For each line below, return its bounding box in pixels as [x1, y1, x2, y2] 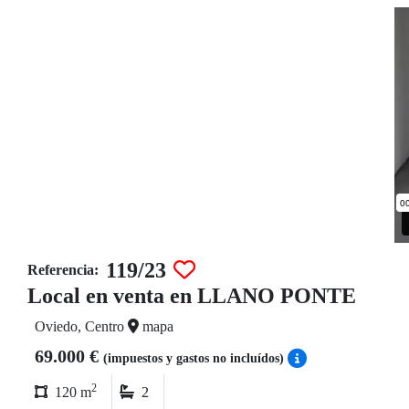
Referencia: [27, 262, 99, 278]
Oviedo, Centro [35, 319, 128, 335]
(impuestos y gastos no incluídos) [103, 351, 288, 366]
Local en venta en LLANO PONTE [27, 284, 356, 309]
